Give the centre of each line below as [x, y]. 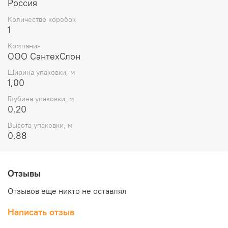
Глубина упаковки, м [41, 99]
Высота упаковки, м [40, 125]
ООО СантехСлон [44, 56]
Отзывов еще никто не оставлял [67, 191]
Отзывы [24, 173]
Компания [24, 46]
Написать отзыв [41, 212]
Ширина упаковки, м [41, 73]
